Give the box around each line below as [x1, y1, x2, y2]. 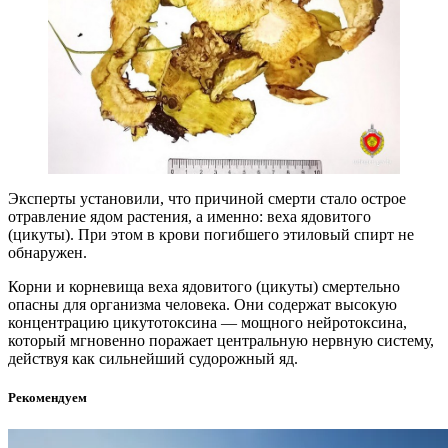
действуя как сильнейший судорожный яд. [8, 350, 298, 368]
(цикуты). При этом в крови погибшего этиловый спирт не [8, 226, 414, 244]
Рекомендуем [8, 390, 87, 406]
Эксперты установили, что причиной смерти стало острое [8, 190, 406, 208]
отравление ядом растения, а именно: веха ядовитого [8, 208, 371, 226]
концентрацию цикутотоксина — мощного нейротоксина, [8, 314, 407, 332]
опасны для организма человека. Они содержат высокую [8, 296, 397, 314]
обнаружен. [8, 244, 87, 262]
